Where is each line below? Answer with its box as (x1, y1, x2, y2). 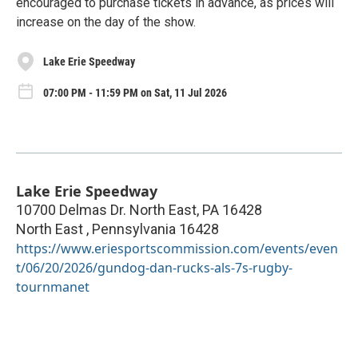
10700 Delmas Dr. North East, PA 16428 (16, 201, 262, 219)
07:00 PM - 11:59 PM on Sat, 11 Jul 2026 (43, 86, 227, 99)
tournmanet (16, 278, 89, 296)
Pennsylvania (92, 221, 176, 238)
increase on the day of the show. (16, 14, 196, 30)
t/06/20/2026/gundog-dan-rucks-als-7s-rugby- (16, 259, 292, 277)
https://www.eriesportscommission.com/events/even (16, 240, 338, 258)
